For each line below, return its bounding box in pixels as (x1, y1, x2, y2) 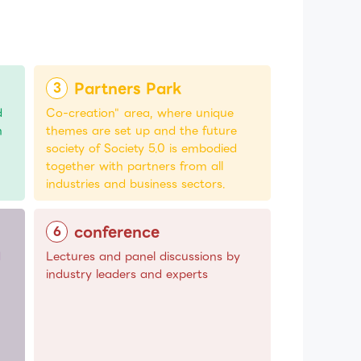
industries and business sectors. (46, 175, 226, 193)
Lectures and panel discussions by (46, 247, 241, 266)
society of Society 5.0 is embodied (46, 139, 238, 158)
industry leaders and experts (46, 265, 209, 284)
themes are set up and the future (46, 122, 238, 140)
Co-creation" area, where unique (46, 104, 234, 122)
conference (74, 220, 160, 244)
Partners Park (74, 77, 183, 101)
